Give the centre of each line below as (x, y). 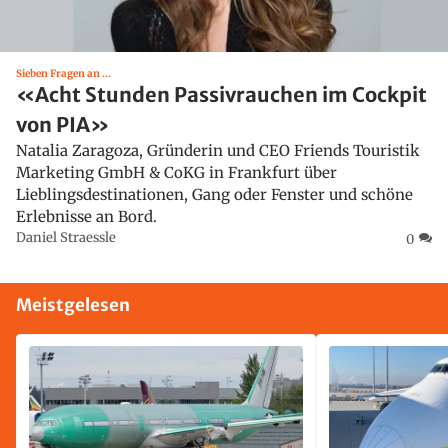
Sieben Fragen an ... (63, 74)
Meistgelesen (73, 305)
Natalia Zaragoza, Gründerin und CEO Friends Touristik (218, 151)
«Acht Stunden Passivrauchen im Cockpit (221, 95)
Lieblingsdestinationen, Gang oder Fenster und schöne (214, 195)
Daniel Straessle (66, 238)
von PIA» (63, 125)
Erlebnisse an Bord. (86, 217)
